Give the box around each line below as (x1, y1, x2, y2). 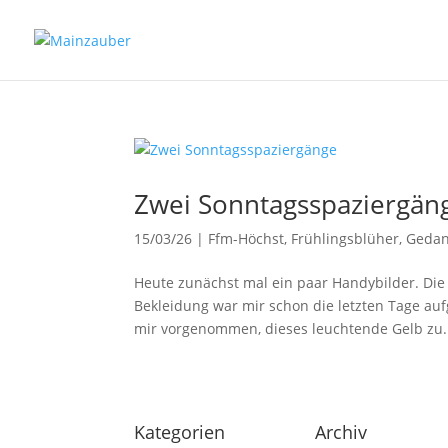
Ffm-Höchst (208, 229, 285, 248)
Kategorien (134, 420, 226, 444)
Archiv (315, 420, 368, 444)
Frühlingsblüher (291, 229, 400, 248)
